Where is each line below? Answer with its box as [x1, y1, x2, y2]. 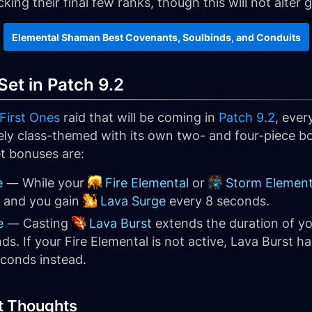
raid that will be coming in [60, 110, 219, 125]
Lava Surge [100, 194, 166, 208]
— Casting [3, 216, 72, 231]
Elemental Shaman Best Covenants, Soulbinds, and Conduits [11, 31, 301, 43]
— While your [3, 175, 88, 190]
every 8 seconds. [166, 194, 270, 208]
